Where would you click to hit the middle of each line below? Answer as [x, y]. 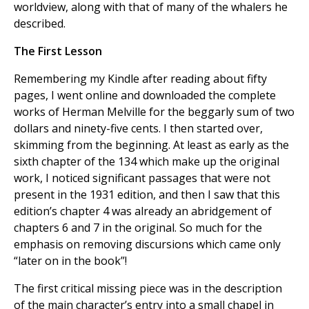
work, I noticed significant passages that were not [142, 178]
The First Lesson [58, 51]
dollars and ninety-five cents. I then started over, [138, 129]
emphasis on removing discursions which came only [147, 245]
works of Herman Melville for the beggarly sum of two [154, 112]
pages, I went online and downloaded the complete [145, 96]
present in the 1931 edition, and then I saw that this [147, 195]
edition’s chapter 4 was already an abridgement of [143, 211]
